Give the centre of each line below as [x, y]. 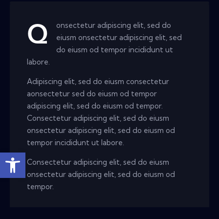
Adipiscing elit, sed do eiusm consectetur [99, 81]
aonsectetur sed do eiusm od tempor [92, 93]
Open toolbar [7, 157]
